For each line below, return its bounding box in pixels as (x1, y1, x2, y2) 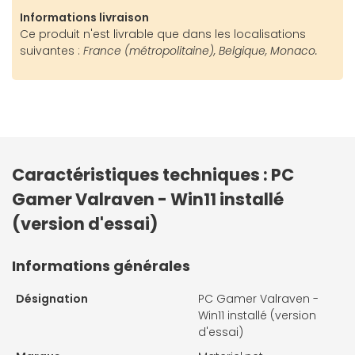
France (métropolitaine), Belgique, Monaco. (80, 43, 318, 59)
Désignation (16, 291, 88, 307)
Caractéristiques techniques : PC (12, 163, 294, 187)
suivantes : (20, 43, 80, 59)
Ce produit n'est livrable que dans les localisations (20, 26, 306, 43)
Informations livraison (20, 10, 149, 26)
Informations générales (12, 256, 190, 277)
